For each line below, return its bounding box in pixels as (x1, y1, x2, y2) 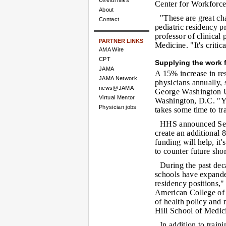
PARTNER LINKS (99, 38, 143, 44)
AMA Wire (99, 46, 124, 52)
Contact (99, 16, 120, 22)
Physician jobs (99, 104, 137, 110)
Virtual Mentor (99, 94, 135, 100)
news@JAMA (99, 85, 134, 91)
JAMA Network (99, 75, 137, 81)
